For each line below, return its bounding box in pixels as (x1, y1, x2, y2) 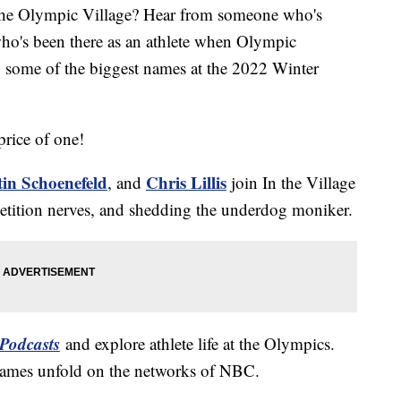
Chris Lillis (146, 170, 226, 195)
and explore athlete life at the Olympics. (60, 332, 335, 355)
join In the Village (226, 171, 355, 194)
